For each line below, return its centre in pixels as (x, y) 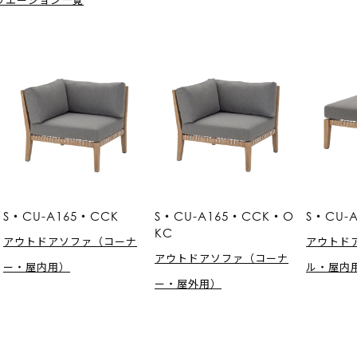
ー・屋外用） (188, 283)
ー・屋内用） (37, 266)
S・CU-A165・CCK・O (224, 216)
